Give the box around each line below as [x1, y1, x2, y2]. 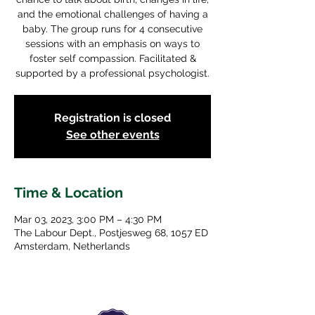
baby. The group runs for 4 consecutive [22, 23, 202, 34]
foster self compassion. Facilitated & [29, 53, 196, 64]
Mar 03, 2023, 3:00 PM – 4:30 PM [14, 214, 162, 225]
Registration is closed [54, 111, 171, 124]
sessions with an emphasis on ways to [25, 38, 200, 49]
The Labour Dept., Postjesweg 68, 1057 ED [14, 227, 208, 238]
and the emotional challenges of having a [17, 8, 208, 20]
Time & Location [14, 184, 123, 201]
